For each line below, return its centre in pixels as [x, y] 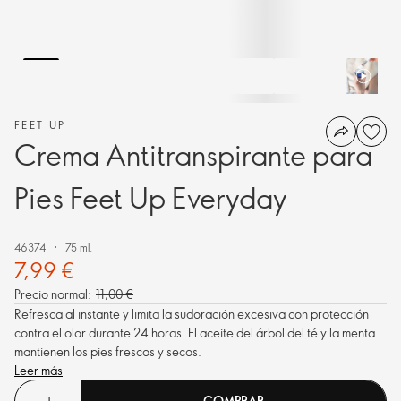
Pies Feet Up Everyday [151, 197]
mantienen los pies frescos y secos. [108, 351]
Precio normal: [53, 294]
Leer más [38, 370]
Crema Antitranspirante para [193, 154]
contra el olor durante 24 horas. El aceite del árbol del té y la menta [195, 333]
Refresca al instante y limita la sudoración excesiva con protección [192, 314]
